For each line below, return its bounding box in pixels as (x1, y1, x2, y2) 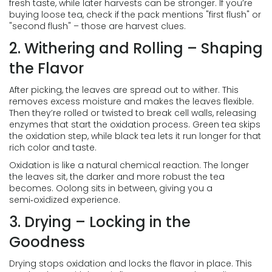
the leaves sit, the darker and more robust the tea (9, 171, 225, 183)
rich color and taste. (9, 141, 97, 154)
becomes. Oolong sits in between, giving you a (9, 182, 212, 194)
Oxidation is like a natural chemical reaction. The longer (9, 159, 249, 171)
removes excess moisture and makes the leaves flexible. (9, 95, 254, 107)
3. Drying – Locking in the (9, 212, 191, 232)
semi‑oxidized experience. (9, 194, 120, 206)
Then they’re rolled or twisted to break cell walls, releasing (9, 107, 256, 119)
